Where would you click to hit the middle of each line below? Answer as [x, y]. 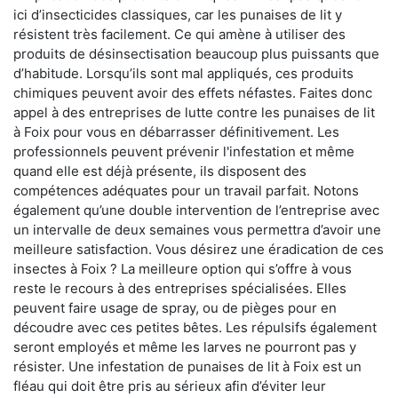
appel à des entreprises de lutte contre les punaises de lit [194, 113]
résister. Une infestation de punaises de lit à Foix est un [187, 367]
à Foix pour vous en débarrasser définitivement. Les [176, 132]
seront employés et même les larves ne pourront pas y [185, 347]
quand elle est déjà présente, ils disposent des [160, 171]
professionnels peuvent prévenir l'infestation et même [184, 152]
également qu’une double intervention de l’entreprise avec [196, 211]
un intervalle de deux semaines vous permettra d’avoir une [197, 230]
